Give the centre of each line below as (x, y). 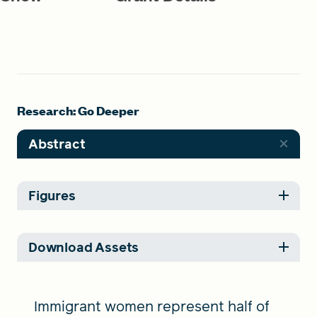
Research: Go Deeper (78, 110)
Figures (52, 195)
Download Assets (84, 247)
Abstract (57, 144)
